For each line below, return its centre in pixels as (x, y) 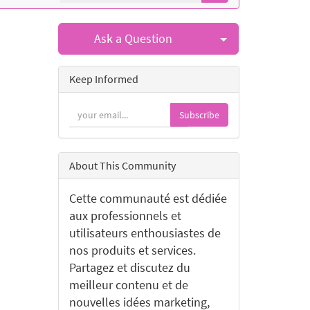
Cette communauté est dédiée (148, 198)
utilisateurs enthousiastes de (145, 233)
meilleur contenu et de (128, 285)
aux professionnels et (125, 216)
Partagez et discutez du (129, 267)
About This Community (122, 165)
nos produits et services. (132, 250)
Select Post (256, 38)
